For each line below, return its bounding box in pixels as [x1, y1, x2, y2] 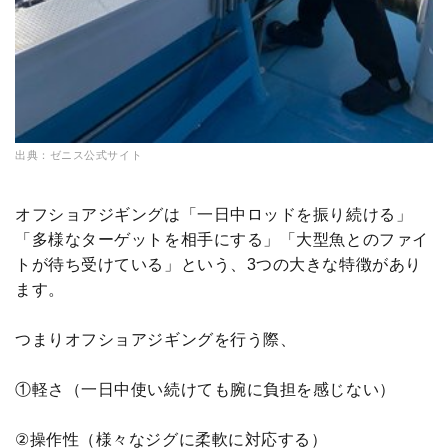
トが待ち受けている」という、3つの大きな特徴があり [15, 256, 422, 274]
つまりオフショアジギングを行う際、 [15, 331, 297, 349]
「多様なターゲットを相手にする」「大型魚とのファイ [15, 231, 429, 249]
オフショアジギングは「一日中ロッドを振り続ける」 [15, 206, 413, 224]
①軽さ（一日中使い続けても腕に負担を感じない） [15, 381, 396, 399]
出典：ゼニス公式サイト [15, 149, 143, 162]
